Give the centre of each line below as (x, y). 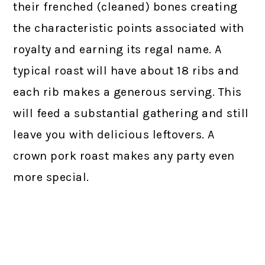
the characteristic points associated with (129, 28)
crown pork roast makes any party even (124, 156)
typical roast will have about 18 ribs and (126, 70)
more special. (51, 177)
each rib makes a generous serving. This (127, 92)
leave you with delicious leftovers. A (114, 134)
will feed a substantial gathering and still (131, 113)
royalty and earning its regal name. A (117, 49)
